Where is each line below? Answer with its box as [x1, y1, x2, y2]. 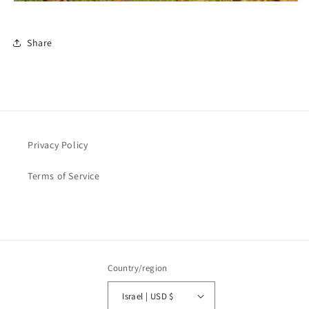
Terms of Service [28, 170, 100, 182]
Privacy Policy [28, 139, 88, 151]
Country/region [108, 262, 168, 274]
